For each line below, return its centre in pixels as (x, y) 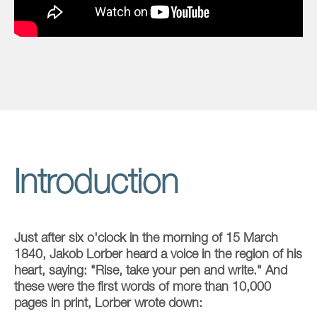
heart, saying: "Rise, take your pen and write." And (151, 270)
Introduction (96, 180)
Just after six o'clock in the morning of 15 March (146, 237)
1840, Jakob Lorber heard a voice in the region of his (158, 253)
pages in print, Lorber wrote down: (108, 302)
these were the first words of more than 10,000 (143, 286)
